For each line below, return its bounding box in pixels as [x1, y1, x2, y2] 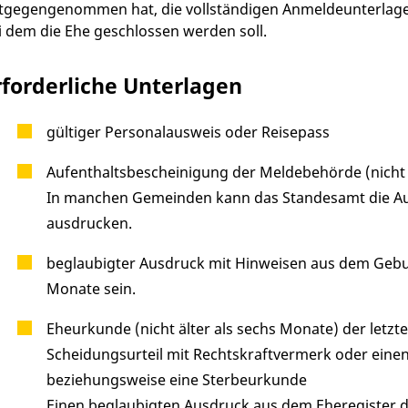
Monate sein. [46, 278, 136, 299]
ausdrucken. [46, 212, 132, 233]
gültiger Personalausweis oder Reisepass [46, 121, 330, 142]
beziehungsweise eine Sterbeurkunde [46, 369, 307, 390]
